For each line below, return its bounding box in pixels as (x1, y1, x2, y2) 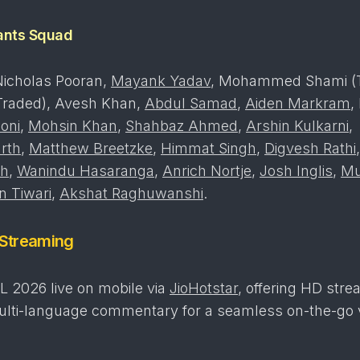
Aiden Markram (245, 95, 350, 112)
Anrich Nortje (162, 162, 252, 179)
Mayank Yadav (111, 72, 211, 89)
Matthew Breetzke (29, 140, 153, 157)
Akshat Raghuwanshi (59, 185, 203, 202)
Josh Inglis (260, 162, 333, 179)
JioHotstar (170, 280, 238, 297)
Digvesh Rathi (264, 140, 356, 157)
